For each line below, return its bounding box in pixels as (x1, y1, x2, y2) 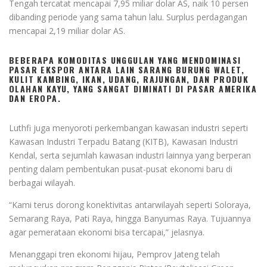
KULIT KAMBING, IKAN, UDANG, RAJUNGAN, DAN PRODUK (9, 72, 249, 85)
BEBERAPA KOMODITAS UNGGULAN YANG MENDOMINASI (9, 53, 241, 66)
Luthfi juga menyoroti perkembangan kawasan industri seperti (9, 122, 248, 133)
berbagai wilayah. (9, 176, 75, 188)
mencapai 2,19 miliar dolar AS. (9, 24, 125, 36)
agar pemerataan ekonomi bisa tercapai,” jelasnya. (9, 226, 204, 238)
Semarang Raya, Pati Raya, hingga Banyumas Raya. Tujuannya (9, 212, 251, 224)
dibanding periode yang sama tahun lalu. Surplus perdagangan (9, 11, 247, 23)
